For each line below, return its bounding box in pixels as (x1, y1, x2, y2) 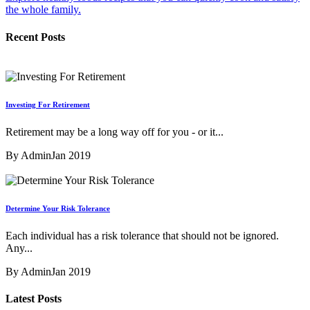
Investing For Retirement (6, 100, 90, 109)
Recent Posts (6, 30, 65, 43)
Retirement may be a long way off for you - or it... (6, 125, 224, 138)
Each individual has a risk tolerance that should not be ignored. (6, 229, 279, 241)
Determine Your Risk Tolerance (6, 203, 110, 212)
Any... (6, 241, 33, 254)
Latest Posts (6, 293, 62, 305)
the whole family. (6, 3, 81, 16)
